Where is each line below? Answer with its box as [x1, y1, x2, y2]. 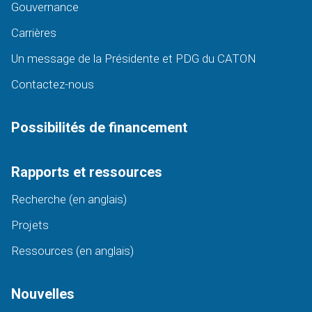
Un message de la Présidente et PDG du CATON [10, 52, 256, 66]
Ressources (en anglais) [10, 244, 134, 258]
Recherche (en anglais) [10, 192, 127, 207]
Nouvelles [10, 286, 75, 303]
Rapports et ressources [10, 164, 162, 181]
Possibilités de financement [10, 119, 187, 136]
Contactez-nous [10, 77, 94, 92]
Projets [10, 218, 49, 233]
